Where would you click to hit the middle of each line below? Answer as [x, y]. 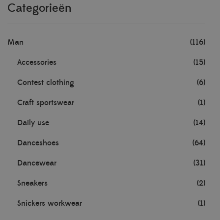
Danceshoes [38, 143]
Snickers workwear [50, 203]
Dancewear [37, 163]
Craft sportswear [46, 103]
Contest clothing [46, 82]
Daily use [33, 123]
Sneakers [32, 183]
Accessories [37, 62]
